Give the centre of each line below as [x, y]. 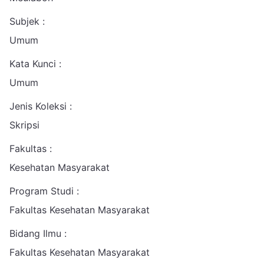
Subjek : [27, 21]
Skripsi [24, 125]
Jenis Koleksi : [41, 106]
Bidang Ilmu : [38, 233]
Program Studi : [44, 191]
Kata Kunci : [35, 64]
